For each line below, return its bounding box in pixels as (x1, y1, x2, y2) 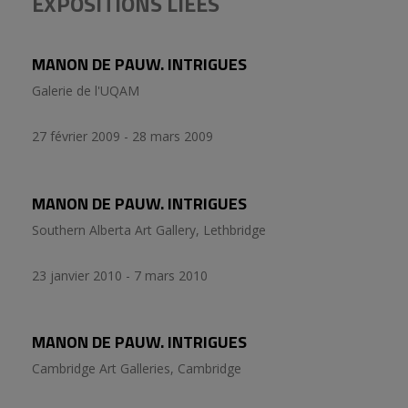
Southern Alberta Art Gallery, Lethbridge (32, 220, 266, 239)
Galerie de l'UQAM (32, 82, 139, 100)
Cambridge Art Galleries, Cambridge (32, 359, 241, 377)
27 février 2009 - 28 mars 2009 (32, 127, 213, 146)
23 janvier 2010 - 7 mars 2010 (32, 266, 208, 284)
